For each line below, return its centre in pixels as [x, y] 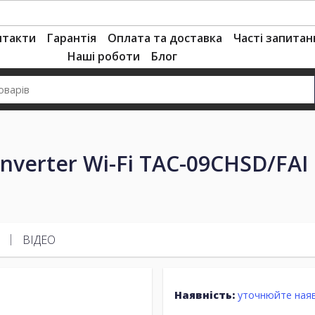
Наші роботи [104, 56]
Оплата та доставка [165, 38]
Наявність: [205, 295]
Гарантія [72, 38]
